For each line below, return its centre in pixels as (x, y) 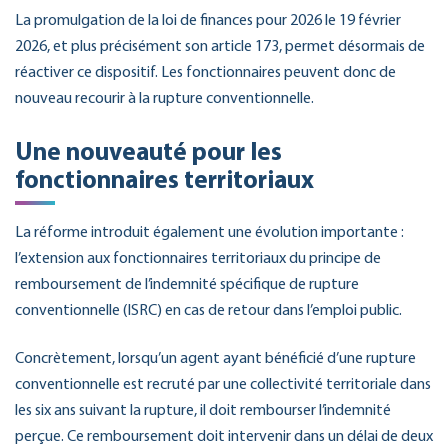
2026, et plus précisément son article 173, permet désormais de (220, 47)
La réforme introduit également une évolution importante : (209, 232)
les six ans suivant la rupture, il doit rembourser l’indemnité (203, 410)
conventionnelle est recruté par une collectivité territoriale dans (223, 384)
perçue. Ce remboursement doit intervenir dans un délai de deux (224, 436)
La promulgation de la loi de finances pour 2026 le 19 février (208, 21)
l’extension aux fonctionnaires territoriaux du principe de (198, 258)
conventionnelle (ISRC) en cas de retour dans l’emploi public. (208, 310)
